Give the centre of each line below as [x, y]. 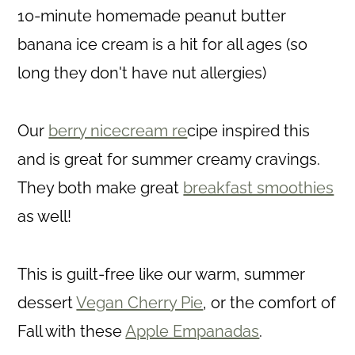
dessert [47, 302]
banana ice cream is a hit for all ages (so [163, 44]
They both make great [101, 187]
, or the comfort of [270, 302]
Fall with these [72, 331]
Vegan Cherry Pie [140, 302]
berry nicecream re [118, 130]
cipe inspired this [249, 130]
